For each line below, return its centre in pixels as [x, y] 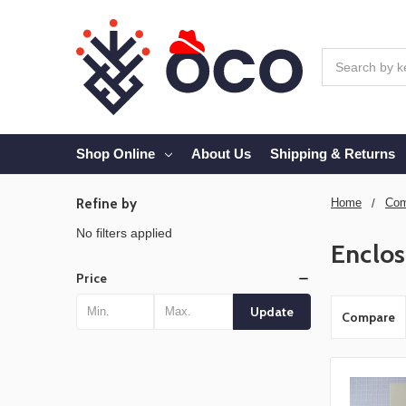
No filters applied [124, 232]
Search [342, 57]
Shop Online [116, 153]
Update [271, 311]
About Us [221, 153]
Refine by [107, 203]
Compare [368, 318]
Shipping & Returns [332, 153]
